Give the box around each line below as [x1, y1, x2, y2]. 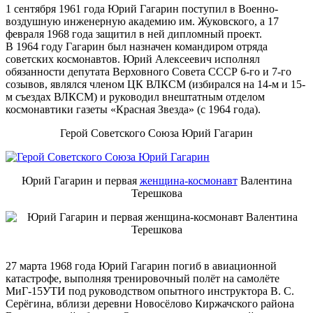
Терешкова [131, 187, 182, 199]
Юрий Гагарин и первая [21, 174, 140, 187]
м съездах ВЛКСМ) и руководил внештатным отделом [6, 90, 265, 103]
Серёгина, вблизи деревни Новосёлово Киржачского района [6, 297, 294, 310]
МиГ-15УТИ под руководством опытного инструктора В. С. [6, 284, 294, 297]
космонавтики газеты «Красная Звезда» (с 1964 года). [6, 103, 261, 115]
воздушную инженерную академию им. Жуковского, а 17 [6, 15, 279, 27]
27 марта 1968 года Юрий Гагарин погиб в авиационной [6, 259, 277, 272]
